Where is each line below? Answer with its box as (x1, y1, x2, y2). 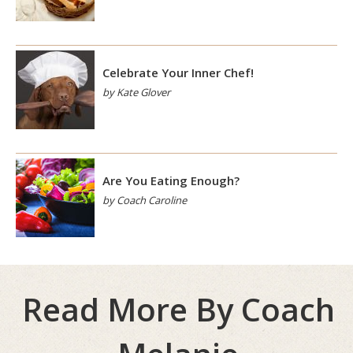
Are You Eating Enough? (102, 173, 240, 188)
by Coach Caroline (102, 193, 187, 207)
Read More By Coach (21, 288, 335, 331)
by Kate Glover (102, 85, 170, 99)
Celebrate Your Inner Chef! (102, 65, 254, 80)
